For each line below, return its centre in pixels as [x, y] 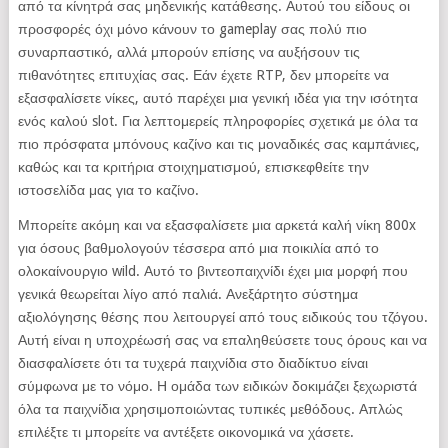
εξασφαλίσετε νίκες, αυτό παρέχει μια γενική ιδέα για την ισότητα [217, 98]
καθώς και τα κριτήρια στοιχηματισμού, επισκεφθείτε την [193, 167]
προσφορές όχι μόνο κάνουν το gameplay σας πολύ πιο [192, 29]
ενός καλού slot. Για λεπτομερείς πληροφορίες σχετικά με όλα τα [217, 121]
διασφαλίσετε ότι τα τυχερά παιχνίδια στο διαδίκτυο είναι [192, 363]
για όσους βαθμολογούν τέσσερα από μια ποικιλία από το [198, 248]
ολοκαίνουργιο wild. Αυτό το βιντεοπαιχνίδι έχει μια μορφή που [212, 271]
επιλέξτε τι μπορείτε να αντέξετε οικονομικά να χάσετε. [185, 432]
